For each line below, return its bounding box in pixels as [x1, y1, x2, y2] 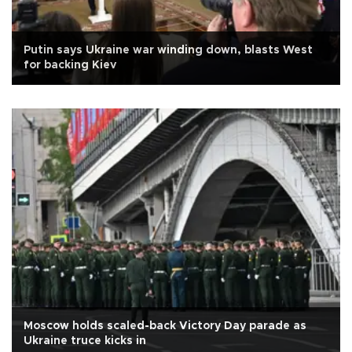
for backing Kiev [24, 60, 116, 71]
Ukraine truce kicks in [24, 335, 146, 347]
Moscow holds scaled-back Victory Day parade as [24, 321, 306, 332]
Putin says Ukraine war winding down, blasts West [24, 45, 313, 57]
